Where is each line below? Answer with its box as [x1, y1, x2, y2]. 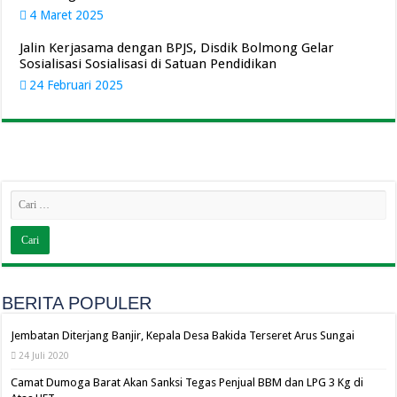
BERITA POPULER [2, 293, 152, 313]
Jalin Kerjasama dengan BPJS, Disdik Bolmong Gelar [19, 40, 335, 56]
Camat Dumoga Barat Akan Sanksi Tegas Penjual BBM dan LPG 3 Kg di [11, 376, 364, 389]
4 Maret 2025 [29, 8, 105, 22]
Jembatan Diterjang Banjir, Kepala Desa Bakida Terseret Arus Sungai [11, 329, 355, 342]
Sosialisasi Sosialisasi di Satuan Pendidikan [19, 56, 281, 72]
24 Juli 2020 [19, 350, 70, 361]
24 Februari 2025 [29, 78, 124, 92]
